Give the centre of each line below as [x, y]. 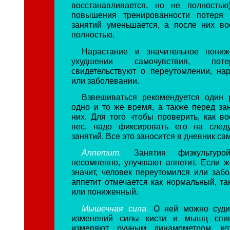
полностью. [93, 35]
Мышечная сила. [118, 208]
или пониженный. [105, 192]
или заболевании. [106, 80]
